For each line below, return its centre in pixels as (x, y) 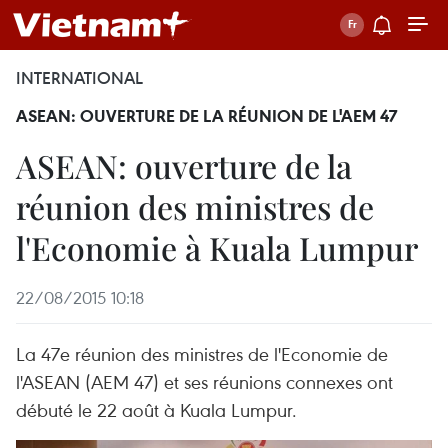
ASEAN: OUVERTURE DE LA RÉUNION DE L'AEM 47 (206, 116)
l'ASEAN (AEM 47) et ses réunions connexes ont (204, 381)
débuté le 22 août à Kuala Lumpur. (156, 409)
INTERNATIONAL (79, 78)
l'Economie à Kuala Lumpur (217, 247)
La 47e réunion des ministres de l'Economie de (202, 353)
